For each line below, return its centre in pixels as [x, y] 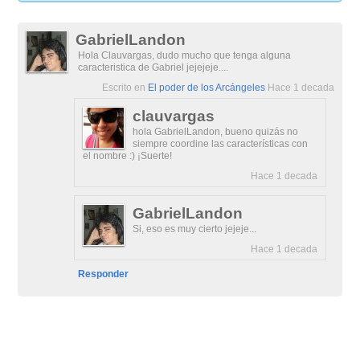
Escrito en [125, 88]
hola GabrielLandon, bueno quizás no [216, 132]
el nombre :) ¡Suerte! [128, 156]
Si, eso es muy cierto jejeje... [195, 229]
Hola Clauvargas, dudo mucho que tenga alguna [185, 55]
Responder [104, 274]
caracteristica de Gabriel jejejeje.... [153, 67]
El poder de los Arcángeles [206, 88]
